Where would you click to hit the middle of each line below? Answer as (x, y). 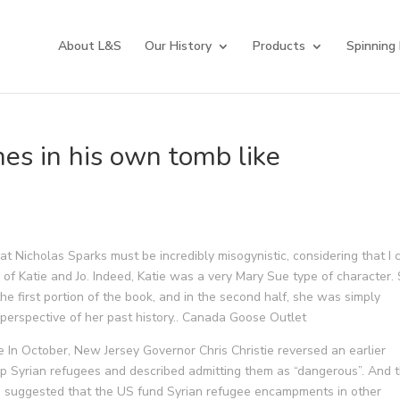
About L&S (89, 46)
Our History (178, 46)
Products (279, 46)
